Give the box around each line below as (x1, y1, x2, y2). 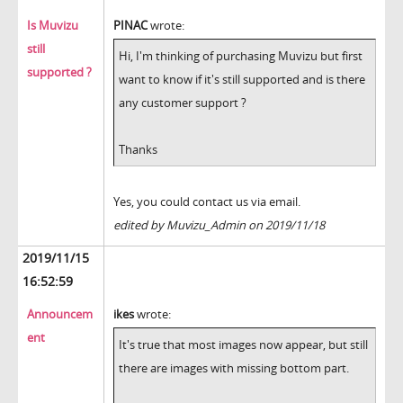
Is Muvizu (27, 17, 78, 34)
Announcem (27, 306, 93, 323)
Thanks (119, 141, 157, 158)
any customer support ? (119, 94, 246, 112)
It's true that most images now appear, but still (119, 336, 368, 354)
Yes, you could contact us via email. (113, 193, 300, 210)
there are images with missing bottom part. (119, 360, 349, 377)
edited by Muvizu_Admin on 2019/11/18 (113, 217, 325, 234)
